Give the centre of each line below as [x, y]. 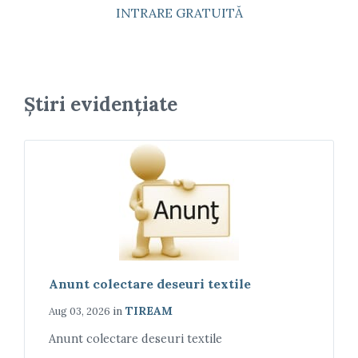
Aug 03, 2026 [80, 311]
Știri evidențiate [101, 104]
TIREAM [149, 311]
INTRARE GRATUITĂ [179, 13]
